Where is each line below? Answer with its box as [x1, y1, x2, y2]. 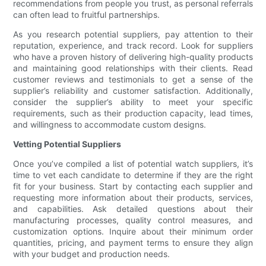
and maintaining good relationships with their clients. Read [13, 63, 253, 74]
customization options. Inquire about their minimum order [13, 226, 253, 237]
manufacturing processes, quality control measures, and [13, 215, 253, 226]
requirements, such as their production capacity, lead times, [13, 108, 253, 119]
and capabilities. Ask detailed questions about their [13, 204, 253, 214]
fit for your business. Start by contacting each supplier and [13, 181, 253, 192]
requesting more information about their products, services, [13, 192, 253, 203]
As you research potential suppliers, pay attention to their [13, 29, 253, 40]
